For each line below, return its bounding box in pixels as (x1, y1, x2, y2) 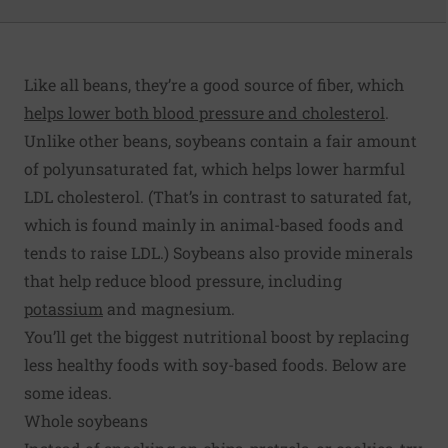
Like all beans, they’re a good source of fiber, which (24, 73, 404, 95)
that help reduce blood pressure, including (24, 269, 342, 291)
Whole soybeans (24, 409, 148, 431)
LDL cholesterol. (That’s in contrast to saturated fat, (24, 185, 411, 207)
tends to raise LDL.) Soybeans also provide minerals (24, 241, 413, 263)
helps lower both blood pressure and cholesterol (24, 101, 385, 123)
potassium (24, 297, 103, 319)
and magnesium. (103, 297, 235, 319)
